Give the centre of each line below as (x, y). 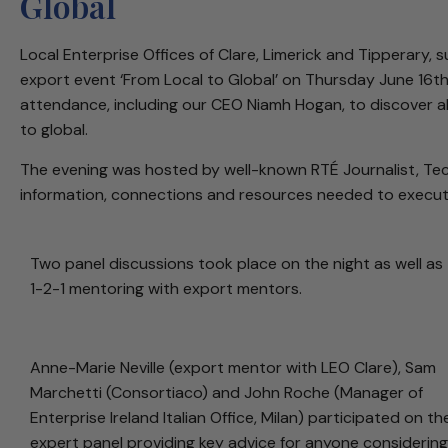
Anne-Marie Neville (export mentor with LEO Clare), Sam (233, 367)
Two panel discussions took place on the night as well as (236, 264)
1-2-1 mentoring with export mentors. (166, 289)
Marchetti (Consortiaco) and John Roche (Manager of (226, 392)
